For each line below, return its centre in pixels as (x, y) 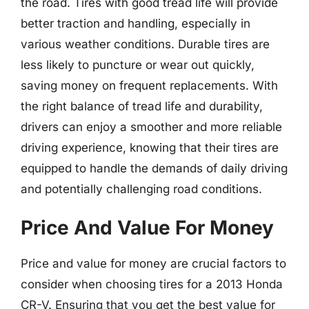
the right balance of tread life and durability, (142, 106)
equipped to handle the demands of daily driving (154, 168)
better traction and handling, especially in (136, 23)
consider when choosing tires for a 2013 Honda (152, 284)
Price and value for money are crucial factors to (153, 263)
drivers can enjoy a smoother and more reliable (151, 127)
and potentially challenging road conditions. (141, 189)
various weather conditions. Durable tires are (145, 44)
